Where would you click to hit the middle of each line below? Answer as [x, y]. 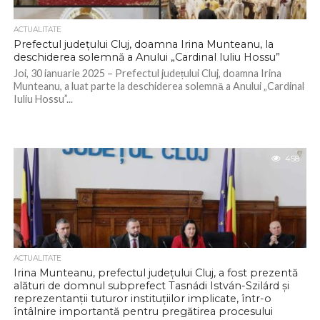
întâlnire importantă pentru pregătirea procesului [143, 311]
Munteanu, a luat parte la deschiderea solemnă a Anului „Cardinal [159, 86]
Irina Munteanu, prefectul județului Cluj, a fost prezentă [155, 273]
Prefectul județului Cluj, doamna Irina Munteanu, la [143, 44]
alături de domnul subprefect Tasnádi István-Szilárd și [151, 286]
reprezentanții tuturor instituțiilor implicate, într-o [142, 299]
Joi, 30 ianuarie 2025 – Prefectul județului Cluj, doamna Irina [147, 73]
